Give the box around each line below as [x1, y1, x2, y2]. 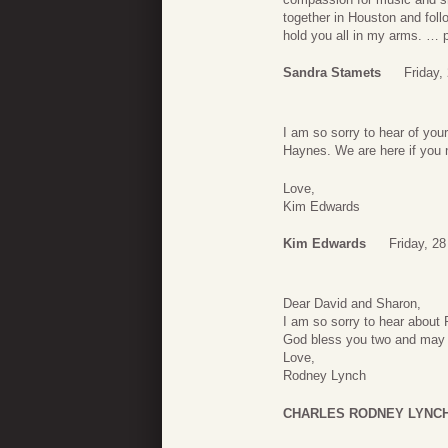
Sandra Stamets [283, 65, 381, 81]
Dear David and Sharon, [283, 296, 421, 312]
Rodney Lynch [283, 368, 366, 384]
